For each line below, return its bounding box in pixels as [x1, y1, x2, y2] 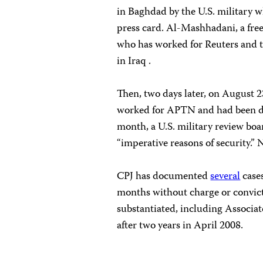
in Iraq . [117, 53, 151, 70]
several [210, 168, 241, 186]
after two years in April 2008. [117, 217, 244, 235]
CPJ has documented [117, 168, 211, 186]
